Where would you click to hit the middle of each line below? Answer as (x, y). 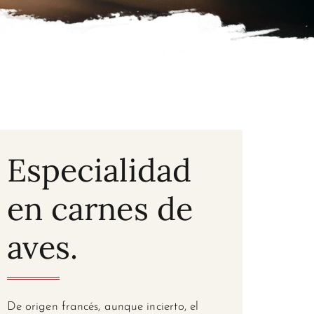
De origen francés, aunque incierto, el (103, 306)
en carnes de (100, 208)
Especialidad (99, 170)
